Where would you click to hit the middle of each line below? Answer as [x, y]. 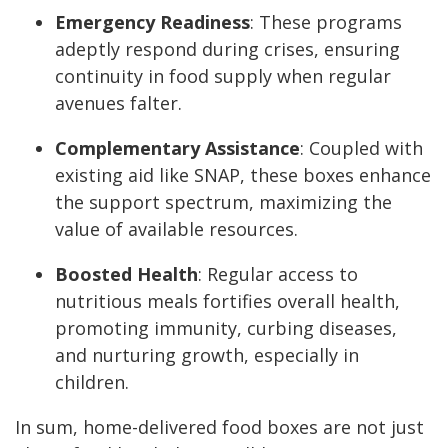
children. [92, 382]
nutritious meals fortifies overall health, [227, 301]
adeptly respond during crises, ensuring [227, 49]
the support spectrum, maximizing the [223, 202]
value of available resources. [176, 229]
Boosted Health [126, 274]
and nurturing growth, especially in [207, 355]
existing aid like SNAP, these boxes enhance [243, 175]
